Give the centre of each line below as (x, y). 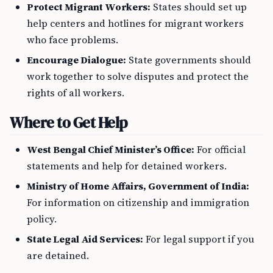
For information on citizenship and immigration (138, 202)
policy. (42, 219)
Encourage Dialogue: (76, 60)
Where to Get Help (69, 122)
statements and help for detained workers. (127, 166)
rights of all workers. (76, 93)
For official (220, 149)
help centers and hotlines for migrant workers (135, 23)
